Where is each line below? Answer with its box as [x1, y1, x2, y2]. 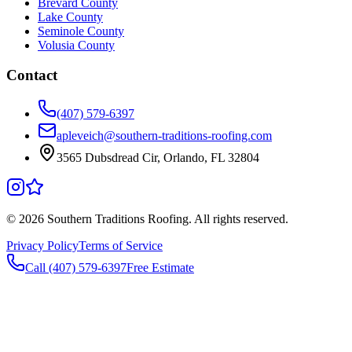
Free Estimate [126, 261, 194, 274]
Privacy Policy [6, 239, 79, 252]
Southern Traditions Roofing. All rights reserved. [44, 212, 288, 225]
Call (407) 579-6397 [25, 261, 126, 274]
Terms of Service [79, 239, 163, 252]
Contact [6, 67, 57, 84]
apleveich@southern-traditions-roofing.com [57, 129, 272, 142]
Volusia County [38, 38, 115, 52]
